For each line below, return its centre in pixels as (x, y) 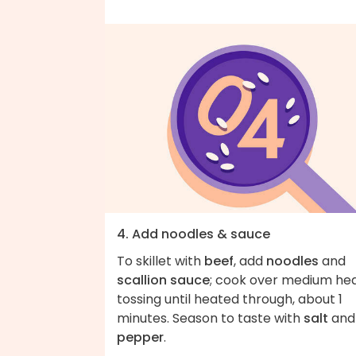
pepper (140, 338)
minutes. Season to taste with (210, 319)
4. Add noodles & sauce (193, 234)
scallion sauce (163, 281)
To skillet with (161, 261)
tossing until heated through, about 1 (230, 300)
